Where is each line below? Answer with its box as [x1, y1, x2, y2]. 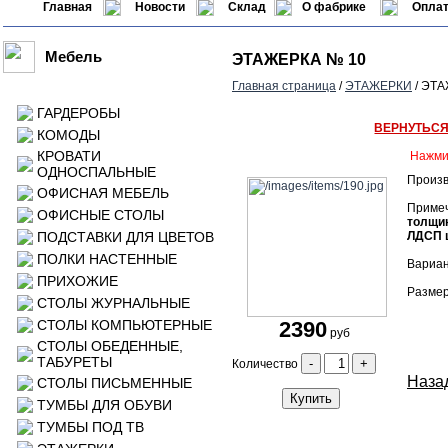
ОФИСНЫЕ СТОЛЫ [37, 207, 164, 223]
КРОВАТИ [37, 148, 101, 164]
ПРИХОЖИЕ [37, 273, 118, 289]
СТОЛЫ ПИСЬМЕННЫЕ [37, 375, 192, 391]
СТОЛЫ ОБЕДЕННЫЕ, [37, 338, 183, 354]
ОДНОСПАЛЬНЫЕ [37, 164, 156, 180]
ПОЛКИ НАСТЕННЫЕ [37, 251, 177, 267]
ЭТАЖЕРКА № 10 [232, 51, 366, 68]
